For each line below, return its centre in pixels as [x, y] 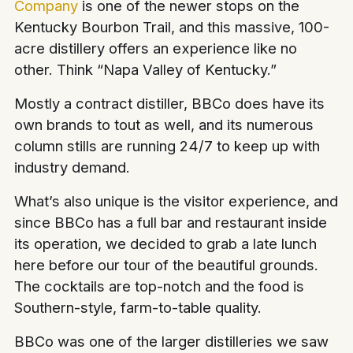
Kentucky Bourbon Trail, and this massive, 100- [172, 27]
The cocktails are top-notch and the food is [160, 286]
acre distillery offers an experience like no [156, 48]
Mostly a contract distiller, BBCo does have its [170, 104]
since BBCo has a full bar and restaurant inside [171, 223]
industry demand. [72, 167]
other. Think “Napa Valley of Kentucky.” [146, 70]
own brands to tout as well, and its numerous [164, 125]
